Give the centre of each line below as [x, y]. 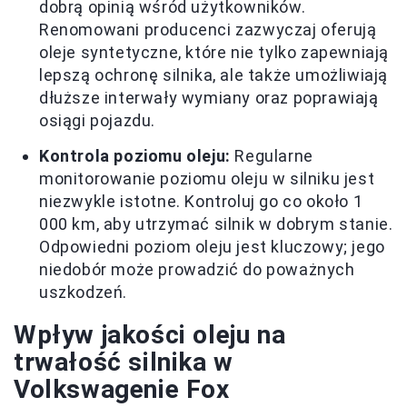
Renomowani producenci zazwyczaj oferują [208, 30]
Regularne [272, 156]
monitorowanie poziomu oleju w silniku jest [207, 179]
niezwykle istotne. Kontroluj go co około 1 [201, 201]
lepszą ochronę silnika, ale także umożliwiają [214, 75]
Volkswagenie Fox [122, 389]
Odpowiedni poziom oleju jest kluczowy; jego [212, 247]
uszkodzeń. [83, 292]
